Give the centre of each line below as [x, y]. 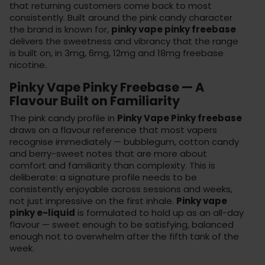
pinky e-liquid [42, 212]
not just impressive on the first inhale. [93, 201]
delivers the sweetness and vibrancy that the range [124, 41]
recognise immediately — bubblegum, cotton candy [124, 141]
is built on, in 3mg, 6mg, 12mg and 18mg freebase [117, 53]
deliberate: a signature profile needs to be [103, 177]
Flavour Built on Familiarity [95, 101]
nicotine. [28, 64]
